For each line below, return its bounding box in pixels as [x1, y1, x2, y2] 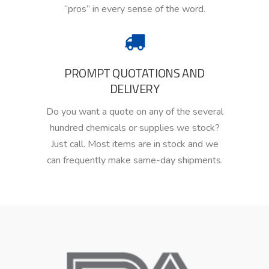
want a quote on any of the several [76, 105, 223, 119]
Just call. [50, 138, 88, 151]
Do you [46, 105, 76, 119]
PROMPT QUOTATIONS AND [64, 64, 205, 83]
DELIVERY [109, 79, 160, 98]
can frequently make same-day [46, 154, 175, 168]
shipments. [177, 154, 223, 168]
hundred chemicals [49, 121, 128, 135]
